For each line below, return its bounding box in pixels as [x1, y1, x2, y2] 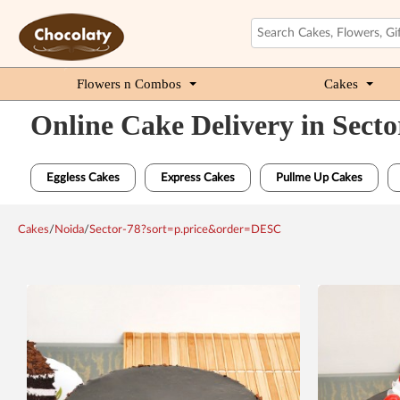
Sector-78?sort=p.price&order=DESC [89, 224, 281, 236]
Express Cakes [160, 172, 235, 184]
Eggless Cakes [46, 172, 120, 184]
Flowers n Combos [77, 77, 181, 91]
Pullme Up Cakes [275, 172, 362, 184]
